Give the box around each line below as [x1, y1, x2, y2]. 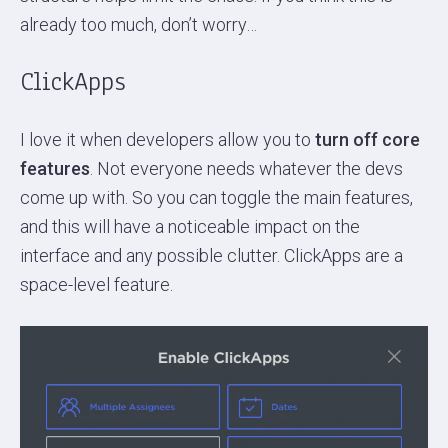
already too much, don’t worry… [20, 14, 257, 36]
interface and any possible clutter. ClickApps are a [20, 245, 403, 267]
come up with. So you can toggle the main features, [20, 187, 413, 209]
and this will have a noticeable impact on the [20, 216, 360, 238]
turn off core [315, 129, 420, 151]
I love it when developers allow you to [20, 129, 315, 151]
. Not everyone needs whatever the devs [90, 158, 403, 180]
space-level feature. [20, 274, 173, 296]
